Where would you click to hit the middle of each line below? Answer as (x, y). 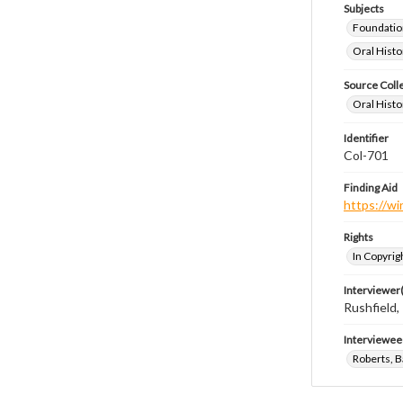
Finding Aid (371, 188)
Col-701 (366, 155)
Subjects (364, 9)
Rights (358, 237)
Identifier (366, 138)
